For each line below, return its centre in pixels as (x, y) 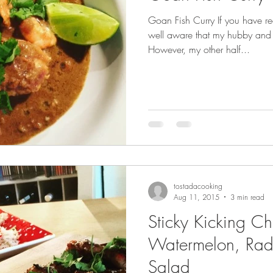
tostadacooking (198, 186)
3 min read (247, 197)
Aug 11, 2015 (197, 197)
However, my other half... (199, 49)
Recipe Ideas (48, 48)
